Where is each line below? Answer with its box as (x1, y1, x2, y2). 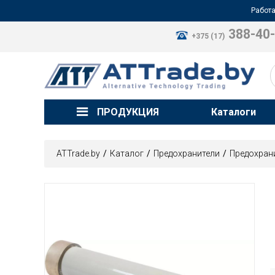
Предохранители (153, 149, 220, 158)
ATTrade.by (56, 149, 100, 158)
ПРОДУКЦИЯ (97, 106, 159, 118)
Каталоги (211, 106, 257, 118)
